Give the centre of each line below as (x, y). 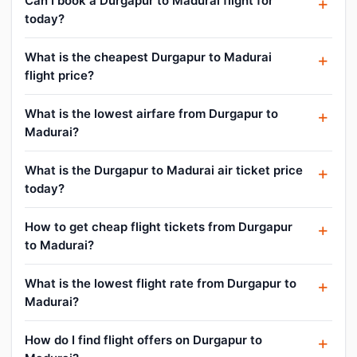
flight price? (59, 75)
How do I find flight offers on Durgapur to (143, 339)
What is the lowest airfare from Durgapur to (151, 113)
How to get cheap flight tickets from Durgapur (159, 226)
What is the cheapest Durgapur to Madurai (148, 57)
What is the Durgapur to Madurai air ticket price (164, 170)
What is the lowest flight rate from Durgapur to (161, 283)
